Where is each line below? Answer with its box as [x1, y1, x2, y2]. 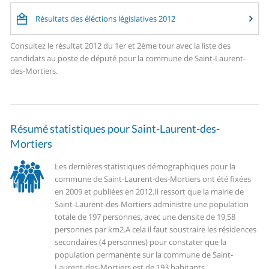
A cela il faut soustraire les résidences [125, 224, 257, 235]
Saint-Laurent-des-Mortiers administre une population [55, 199, 249, 210]
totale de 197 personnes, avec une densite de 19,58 [55, 211, 236, 223]
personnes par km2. [55, 224, 126, 235]
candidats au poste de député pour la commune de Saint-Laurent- [10, 53, 246, 64]
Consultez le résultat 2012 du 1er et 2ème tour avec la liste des [10, 40, 231, 52]
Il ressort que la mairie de [154, 186, 244, 198]
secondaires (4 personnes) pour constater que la [55, 237, 227, 248]
